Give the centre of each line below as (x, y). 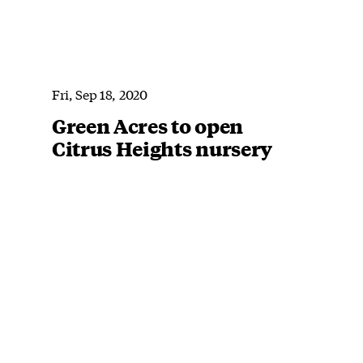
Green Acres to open (147, 125)
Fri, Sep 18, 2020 (100, 93)
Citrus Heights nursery (162, 148)
